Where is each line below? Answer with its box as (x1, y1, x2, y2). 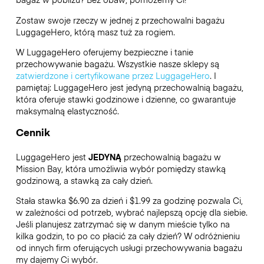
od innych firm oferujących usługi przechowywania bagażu (15, 242, 242, 254)
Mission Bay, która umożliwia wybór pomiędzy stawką (15, 163, 226, 175)
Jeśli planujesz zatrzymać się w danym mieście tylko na (15, 218, 230, 230)
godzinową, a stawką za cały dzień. (15, 174, 153, 187)
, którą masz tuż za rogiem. (70, 25, 175, 38)
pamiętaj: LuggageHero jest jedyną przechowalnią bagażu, (15, 81, 243, 93)
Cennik (15, 125, 50, 140)
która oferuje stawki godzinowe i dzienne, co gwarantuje (15, 93, 236, 105)
